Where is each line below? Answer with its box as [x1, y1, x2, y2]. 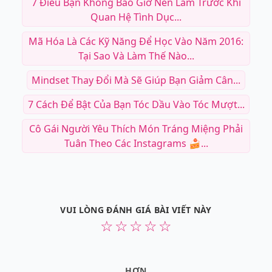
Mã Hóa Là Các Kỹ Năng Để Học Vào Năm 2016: [29, 35, 243, 49]
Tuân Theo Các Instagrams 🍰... [64, 137, 208, 151]
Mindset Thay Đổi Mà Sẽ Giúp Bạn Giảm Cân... [32, 73, 240, 87]
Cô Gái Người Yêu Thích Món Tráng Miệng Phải [29, 122, 243, 136]
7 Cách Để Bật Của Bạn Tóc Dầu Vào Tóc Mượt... [27, 98, 245, 112]
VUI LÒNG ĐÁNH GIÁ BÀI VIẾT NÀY [60, 204, 212, 216]
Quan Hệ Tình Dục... [90, 10, 182, 24]
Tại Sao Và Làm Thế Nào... [78, 49, 194, 63]
